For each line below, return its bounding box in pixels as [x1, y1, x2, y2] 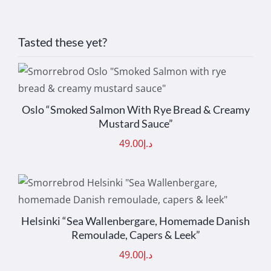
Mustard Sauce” [98, 117, 173, 131]
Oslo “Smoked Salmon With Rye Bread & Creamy [21, 103, 250, 117]
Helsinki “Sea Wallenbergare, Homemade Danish [21, 214, 250, 228]
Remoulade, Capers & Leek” [71, 228, 200, 242]
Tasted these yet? [18, 34, 107, 50]
